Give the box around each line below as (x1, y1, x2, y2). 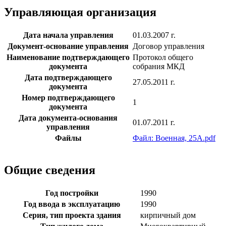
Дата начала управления (23, 30, 114, 39)
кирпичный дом (140, 210, 196, 219)
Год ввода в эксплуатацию (24, 199, 120, 208)
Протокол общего (133, 52, 193, 62)
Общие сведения (4, 163, 95, 177)
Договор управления (133, 41, 204, 50)
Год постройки (45, 188, 98, 197)
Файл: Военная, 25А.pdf (133, 133, 215, 142)
